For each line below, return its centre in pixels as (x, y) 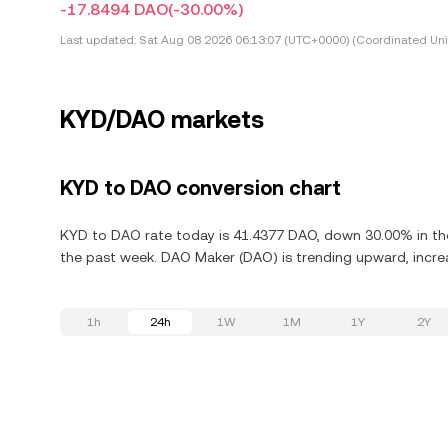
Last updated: (98, 40)
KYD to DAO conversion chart (200, 188)
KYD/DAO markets (162, 120)
